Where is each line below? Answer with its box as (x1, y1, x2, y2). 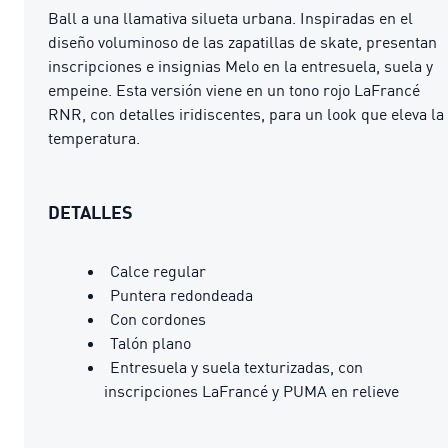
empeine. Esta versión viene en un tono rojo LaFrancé (48, 79, 420, 100)
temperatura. (48, 127, 140, 148)
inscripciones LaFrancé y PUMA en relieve (104, 380, 399, 401)
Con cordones (110, 308, 206, 329)
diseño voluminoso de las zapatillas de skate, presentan (48, 31, 437, 52)
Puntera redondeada (110, 284, 253, 305)
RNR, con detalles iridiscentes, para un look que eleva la (48, 103, 444, 124)
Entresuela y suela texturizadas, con (110, 356, 363, 377)
